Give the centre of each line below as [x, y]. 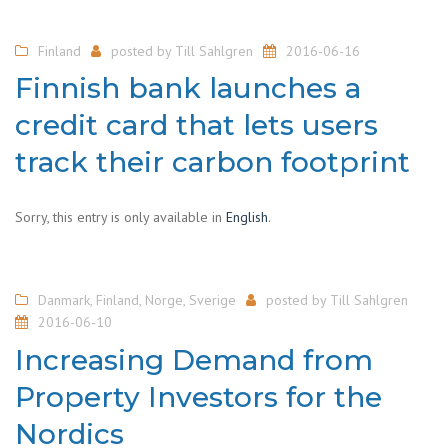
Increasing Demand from [194, 359]
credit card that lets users [196, 125]
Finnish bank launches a [188, 88]
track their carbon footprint [212, 162]
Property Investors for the [198, 396]
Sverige [212, 300]
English [247, 217]
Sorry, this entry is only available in [120, 217]
